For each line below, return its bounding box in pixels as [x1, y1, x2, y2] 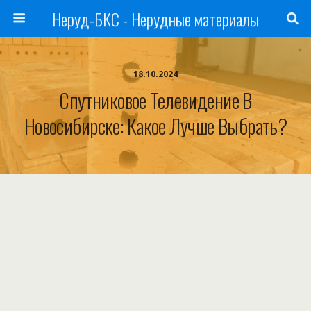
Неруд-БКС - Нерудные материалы [52, 6, 259, 31]
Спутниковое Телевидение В [59, 85, 252, 115]
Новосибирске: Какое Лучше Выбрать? [24, 111, 287, 140]
